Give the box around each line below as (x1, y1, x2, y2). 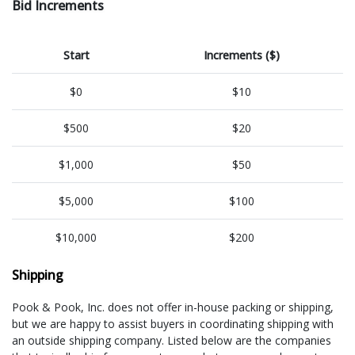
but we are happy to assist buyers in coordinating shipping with (12, 315, 334, 331)
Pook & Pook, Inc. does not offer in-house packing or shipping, (12, 299, 334, 315)
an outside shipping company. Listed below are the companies (12, 332, 331, 348)
